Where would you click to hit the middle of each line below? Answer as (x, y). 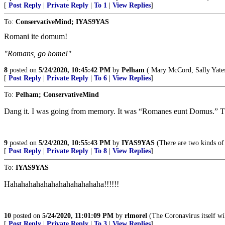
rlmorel (136, 216)
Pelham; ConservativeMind (57, 95)
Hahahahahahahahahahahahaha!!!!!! (62, 184)
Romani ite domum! (36, 37)
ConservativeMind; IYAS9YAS (62, 22)
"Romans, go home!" (38, 54)
